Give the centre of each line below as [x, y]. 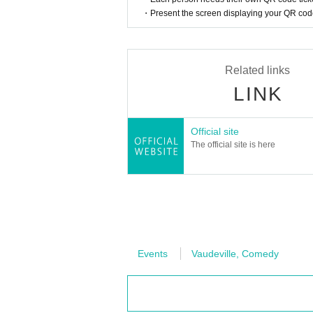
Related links [257, 71]
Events [153, 254]
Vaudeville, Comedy [235, 254]
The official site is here [233, 145]
